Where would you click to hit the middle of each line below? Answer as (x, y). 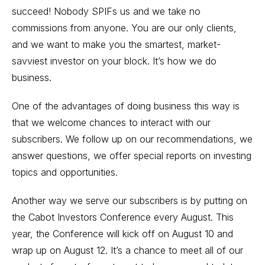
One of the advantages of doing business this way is (126, 106)
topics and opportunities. (65, 172)
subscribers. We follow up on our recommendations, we (132, 139)
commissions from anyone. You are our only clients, (124, 28)
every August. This (192, 217)
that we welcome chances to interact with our (111, 122)
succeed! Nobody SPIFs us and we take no (106, 11)
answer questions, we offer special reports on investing (132, 156)
